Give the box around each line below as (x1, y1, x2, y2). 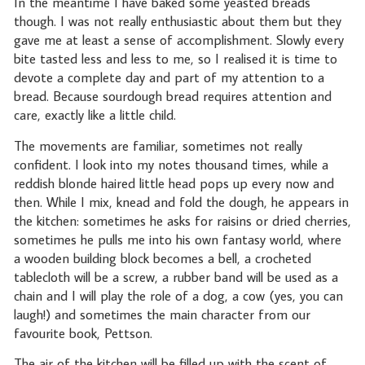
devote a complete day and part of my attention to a (13, 68, 324, 87)
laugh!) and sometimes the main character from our (13, 305, 310, 323)
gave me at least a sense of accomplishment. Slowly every (13, 31, 344, 50)
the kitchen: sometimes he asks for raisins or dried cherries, (13, 211, 351, 230)
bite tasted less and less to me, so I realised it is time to (13, 50, 337, 68)
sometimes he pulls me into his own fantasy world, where (13, 230, 341, 248)
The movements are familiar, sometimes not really (13, 136, 302, 155)
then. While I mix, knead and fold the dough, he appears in (13, 192, 349, 211)
